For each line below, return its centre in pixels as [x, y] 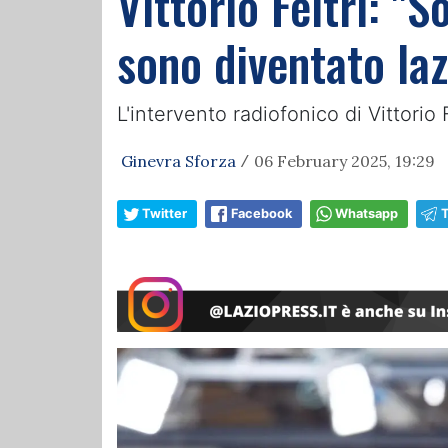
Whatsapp [366, 213]
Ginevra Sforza [178, 161]
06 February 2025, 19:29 [344, 161]
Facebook [261, 213]
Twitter [164, 213]
